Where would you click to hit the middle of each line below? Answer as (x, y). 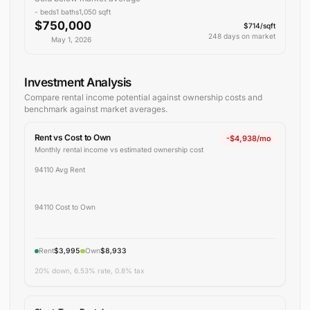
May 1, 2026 (71, 39)
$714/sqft (260, 25)
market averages (133, 109)
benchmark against (62, 109)
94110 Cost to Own (65, 207)
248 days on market (242, 36)
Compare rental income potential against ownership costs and (143, 97)
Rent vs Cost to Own (72, 138)
